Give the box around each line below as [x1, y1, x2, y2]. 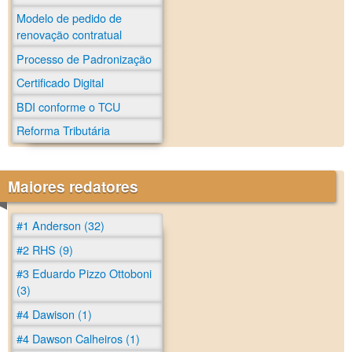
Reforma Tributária [16, 122, 110, 139]
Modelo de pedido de [16, 9, 122, 26]
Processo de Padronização [16, 49, 152, 67]
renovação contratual [16, 25, 122, 42]
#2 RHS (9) [16, 240, 73, 258]
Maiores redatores [8, 174, 138, 197]
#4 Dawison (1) [16, 305, 92, 322]
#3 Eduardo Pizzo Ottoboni [16, 265, 152, 282]
